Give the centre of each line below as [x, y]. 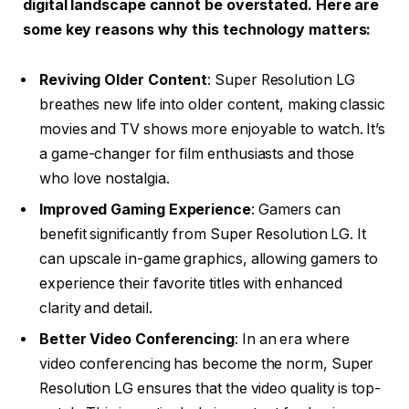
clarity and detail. [96, 309]
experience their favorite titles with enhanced [191, 284]
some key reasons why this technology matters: [197, 29]
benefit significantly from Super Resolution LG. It [203, 235]
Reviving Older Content [124, 80]
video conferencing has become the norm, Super [207, 364]
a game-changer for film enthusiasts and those [197, 154]
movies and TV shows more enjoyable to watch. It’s [213, 130]
